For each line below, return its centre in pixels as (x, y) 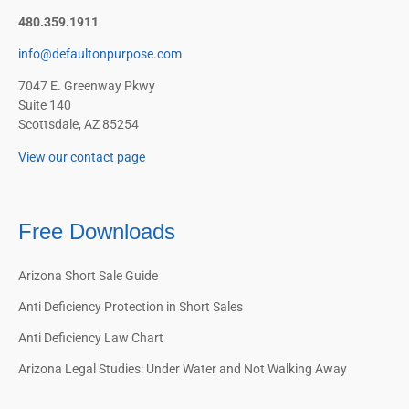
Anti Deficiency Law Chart (91, 338)
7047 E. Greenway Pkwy (87, 86)
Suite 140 (45, 105)
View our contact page (82, 157)
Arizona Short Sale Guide (88, 276)
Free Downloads (97, 232)
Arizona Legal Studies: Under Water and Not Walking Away (183, 369)
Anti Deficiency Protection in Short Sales (131, 307)
